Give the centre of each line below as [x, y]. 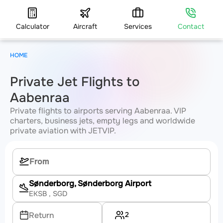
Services [138, 26]
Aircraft [85, 26]
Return [42, 216]
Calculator [32, 26]
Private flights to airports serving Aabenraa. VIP [98, 111]
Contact [191, 26]
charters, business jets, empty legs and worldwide [103, 121]
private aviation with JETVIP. [63, 131]
